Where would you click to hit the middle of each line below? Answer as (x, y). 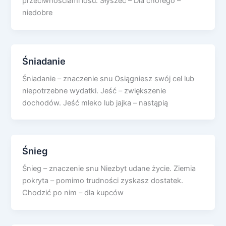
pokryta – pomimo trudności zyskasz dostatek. (103, 181)
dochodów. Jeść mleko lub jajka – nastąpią (95, 103)
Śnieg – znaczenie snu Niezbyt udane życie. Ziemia (109, 169)
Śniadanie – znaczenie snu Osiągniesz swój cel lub (108, 78)
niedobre (38, 12)
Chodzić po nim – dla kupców (73, 193)
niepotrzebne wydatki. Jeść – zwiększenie (94, 91)
